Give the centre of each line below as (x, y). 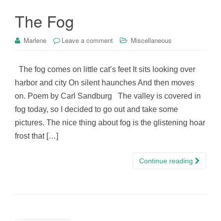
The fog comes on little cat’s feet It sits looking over (105, 69)
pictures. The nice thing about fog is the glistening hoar (110, 122)
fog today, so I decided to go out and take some (96, 109)
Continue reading (167, 161)
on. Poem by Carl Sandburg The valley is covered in (108, 96)
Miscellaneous (151, 40)
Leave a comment (87, 40)
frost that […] (37, 136)
